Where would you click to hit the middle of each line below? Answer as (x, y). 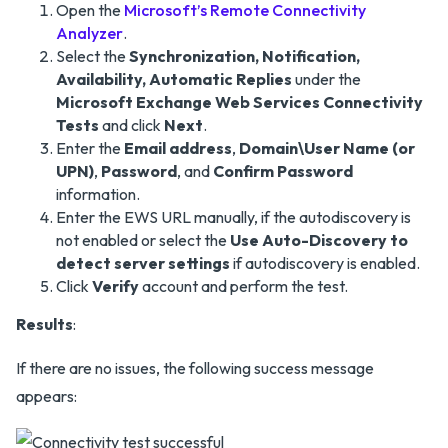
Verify (115, 285)
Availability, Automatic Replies (174, 78)
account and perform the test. (243, 285)
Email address (178, 147)
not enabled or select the (143, 239)
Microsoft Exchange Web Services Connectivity (239, 101)
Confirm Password (283, 170)
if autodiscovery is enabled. (325, 262)
